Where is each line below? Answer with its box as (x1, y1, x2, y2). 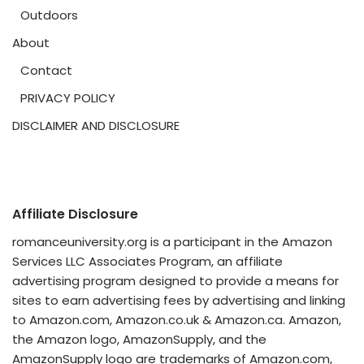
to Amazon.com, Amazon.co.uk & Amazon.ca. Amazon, (12, 311, 341, 328)
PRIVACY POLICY (20, 89, 115, 106)
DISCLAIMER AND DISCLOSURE (12, 117, 180, 134)
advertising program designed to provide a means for (12, 272, 339, 289)
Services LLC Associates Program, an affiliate (12, 253, 283, 270)
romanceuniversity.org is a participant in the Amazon (12, 233, 332, 250)
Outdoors (20, 6, 78, 24)
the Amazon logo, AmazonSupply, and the (12, 331, 266, 348)
